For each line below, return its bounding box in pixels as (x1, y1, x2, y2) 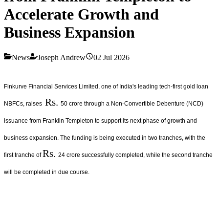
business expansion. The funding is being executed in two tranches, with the (4, 134, 205, 141)
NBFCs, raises (4, 100, 45, 107)
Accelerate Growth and (4, 5, 159, 23)
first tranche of (4, 151, 43, 158)
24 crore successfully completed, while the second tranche (58, 151, 213, 158)
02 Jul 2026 (93, 53, 130, 62)
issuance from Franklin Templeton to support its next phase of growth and (4, 117, 197, 124)
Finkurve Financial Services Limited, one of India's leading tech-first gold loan (4, 83, 208, 90)
